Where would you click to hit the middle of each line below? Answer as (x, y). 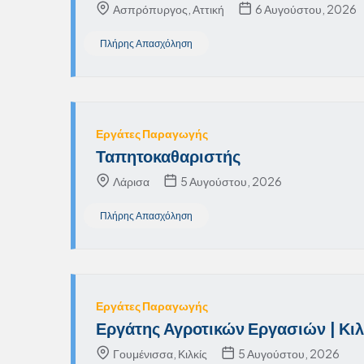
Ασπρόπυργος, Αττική (168, 9)
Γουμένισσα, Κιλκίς (159, 354)
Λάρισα (130, 182)
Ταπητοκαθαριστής (168, 156)
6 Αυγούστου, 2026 (305, 9)
